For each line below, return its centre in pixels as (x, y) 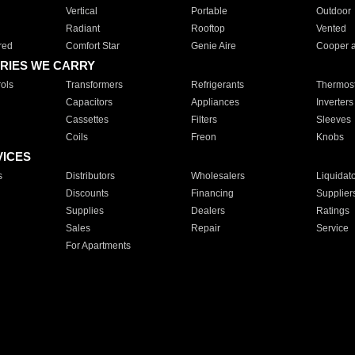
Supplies (84, 211)
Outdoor (333, 11)
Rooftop (208, 29)
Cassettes (87, 120)
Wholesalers (218, 176)
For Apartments (98, 246)
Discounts (87, 193)
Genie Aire (213, 46)
